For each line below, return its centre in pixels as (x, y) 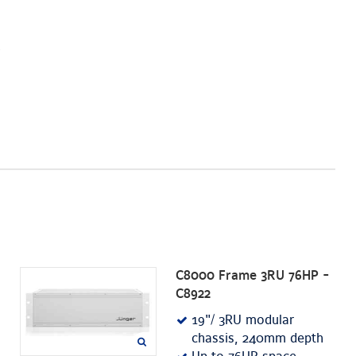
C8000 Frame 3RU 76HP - (253, 276)
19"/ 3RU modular (243, 321)
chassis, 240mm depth (258, 339)
